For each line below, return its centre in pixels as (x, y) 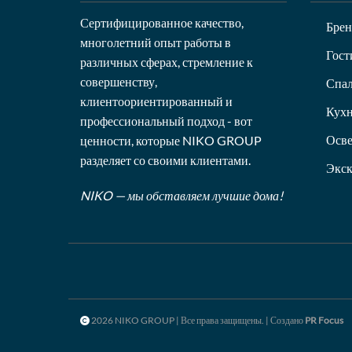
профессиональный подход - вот (166, 120)
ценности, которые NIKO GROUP (171, 140)
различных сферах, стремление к (167, 61)
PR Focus (324, 320)
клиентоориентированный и (156, 101)
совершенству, (119, 81)
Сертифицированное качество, (162, 22)
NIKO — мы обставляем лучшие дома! (181, 195)
